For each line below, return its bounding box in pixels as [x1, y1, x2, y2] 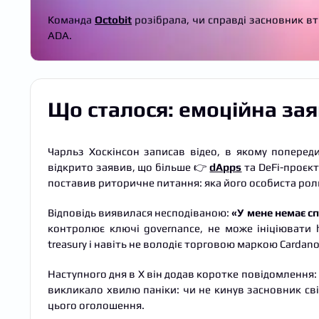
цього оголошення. [48, 298, 145, 311]
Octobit [95, 13, 132, 26]
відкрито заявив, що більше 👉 [48, 160, 210, 173]
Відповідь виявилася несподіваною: [48, 206, 232, 219]
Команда [48, 13, 95, 26]
